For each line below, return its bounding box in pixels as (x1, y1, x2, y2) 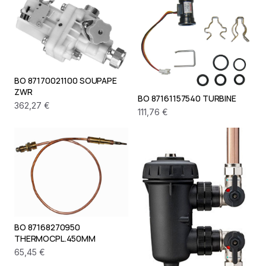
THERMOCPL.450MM (14, 233, 96, 245)
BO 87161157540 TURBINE (138, 92, 236, 104)
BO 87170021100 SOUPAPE (14, 74, 117, 86)
